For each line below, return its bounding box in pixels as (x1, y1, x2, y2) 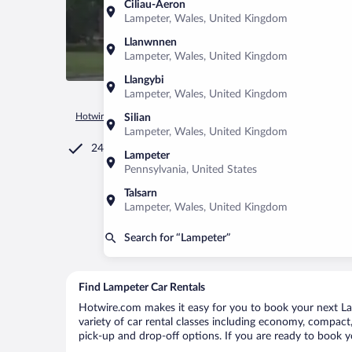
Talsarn (124, 188, 157, 199)
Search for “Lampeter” (124, 233, 231, 244)
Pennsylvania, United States (124, 164, 257, 175)
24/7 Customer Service (91, 143, 203, 154)
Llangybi (124, 75, 164, 86)
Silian (124, 112, 151, 123)
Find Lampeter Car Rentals (79, 282, 205, 293)
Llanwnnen (124, 37, 177, 48)
